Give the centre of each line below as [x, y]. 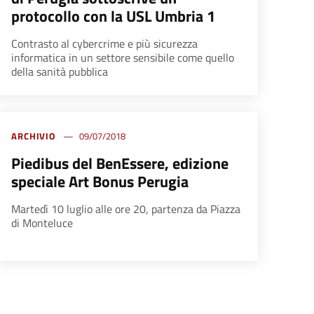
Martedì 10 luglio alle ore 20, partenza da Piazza [125, 209]
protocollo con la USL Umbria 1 [113, 16]
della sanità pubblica [59, 72]
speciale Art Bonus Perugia [100, 182]
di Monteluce [42, 223]
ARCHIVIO [33, 136]
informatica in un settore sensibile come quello [122, 58]
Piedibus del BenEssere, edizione [120, 164]
